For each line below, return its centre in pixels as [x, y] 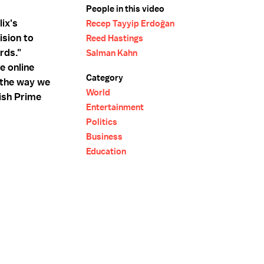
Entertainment [115, 107]
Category [105, 78]
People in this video [125, 9]
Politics [102, 122]
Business [104, 137]
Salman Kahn [112, 53]
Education [106, 151]
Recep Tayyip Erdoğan [130, 24]
